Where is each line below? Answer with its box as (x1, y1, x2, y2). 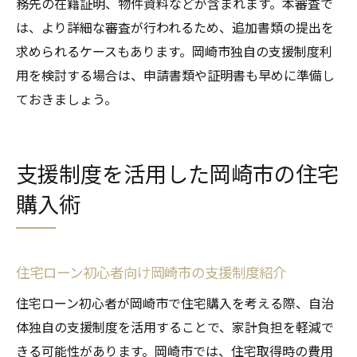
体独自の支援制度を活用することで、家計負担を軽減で (16, 317, 334, 337)
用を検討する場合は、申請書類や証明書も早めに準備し (16, 65, 335, 85)
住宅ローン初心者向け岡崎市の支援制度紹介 (16, 262, 286, 283)
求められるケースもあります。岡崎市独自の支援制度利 (16, 41, 332, 61)
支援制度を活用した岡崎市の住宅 (16, 158, 339, 190)
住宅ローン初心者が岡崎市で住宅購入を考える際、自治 (16, 293, 334, 313)
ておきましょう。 (16, 89, 117, 109)
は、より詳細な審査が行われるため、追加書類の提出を (16, 18, 334, 37)
